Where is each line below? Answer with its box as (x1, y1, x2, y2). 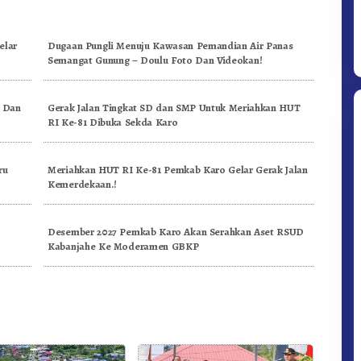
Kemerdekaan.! (48, 176, 118, 191)
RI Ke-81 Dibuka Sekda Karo (48, 114, 178, 129)
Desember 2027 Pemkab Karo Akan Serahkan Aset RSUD (48, 224, 304, 239)
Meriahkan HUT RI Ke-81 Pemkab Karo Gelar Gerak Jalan (48, 162, 308, 176)
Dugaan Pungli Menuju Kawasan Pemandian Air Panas (48, 38, 293, 52)
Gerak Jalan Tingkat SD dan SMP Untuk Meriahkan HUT (48, 100, 301, 114)
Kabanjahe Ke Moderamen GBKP (48, 239, 199, 253)
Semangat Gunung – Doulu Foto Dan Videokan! (48, 52, 263, 67)
